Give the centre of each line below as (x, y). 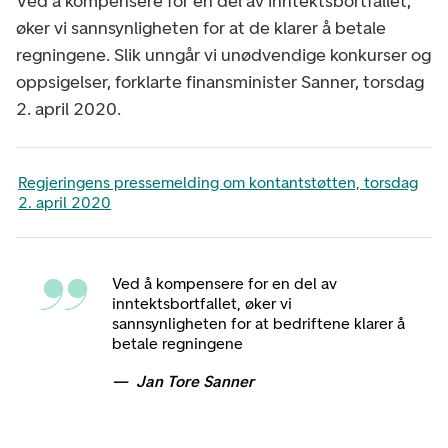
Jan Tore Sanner (195, 382)
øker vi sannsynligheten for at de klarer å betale (201, 27)
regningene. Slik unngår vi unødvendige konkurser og (223, 54)
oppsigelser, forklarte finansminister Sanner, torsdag (220, 81)
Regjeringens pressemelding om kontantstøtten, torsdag (218, 182)
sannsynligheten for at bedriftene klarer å (258, 324)
